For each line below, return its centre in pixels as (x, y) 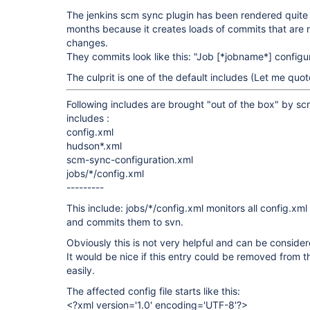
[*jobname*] (244, 56)
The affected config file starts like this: (153, 291)
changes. (87, 43)
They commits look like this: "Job (142, 56)
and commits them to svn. (125, 222)
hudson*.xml (94, 146)
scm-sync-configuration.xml (130, 159)
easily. (81, 270)
